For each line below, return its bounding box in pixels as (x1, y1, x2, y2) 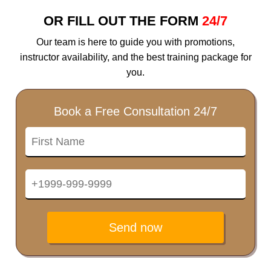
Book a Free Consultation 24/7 (54, 104, 217, 118)
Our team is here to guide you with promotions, (36, 36, 235, 47)
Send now (108, 220, 162, 234)
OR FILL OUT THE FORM (44, 13, 202, 29)
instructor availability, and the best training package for (19, 51, 252, 62)
